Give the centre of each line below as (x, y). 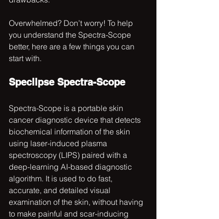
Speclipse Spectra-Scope (67, 82)
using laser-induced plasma (59, 143)
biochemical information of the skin (70, 131)
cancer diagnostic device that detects (76, 120)
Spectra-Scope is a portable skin (67, 108)
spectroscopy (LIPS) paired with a (69, 155)
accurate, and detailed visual (61, 190)
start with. (25, 58)
